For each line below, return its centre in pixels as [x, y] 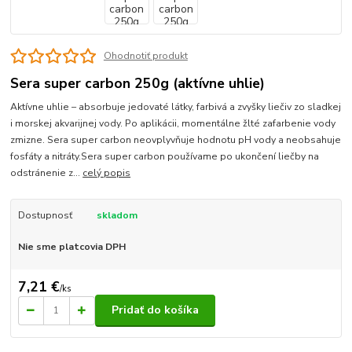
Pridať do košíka [155, 310]
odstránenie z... [47, 173]
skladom [117, 216]
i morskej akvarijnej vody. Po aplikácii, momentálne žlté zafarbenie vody [174, 124]
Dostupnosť [45, 216]
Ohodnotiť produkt [145, 56]
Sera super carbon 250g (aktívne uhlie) [138, 83]
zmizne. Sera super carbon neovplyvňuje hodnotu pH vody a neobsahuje [176, 140]
